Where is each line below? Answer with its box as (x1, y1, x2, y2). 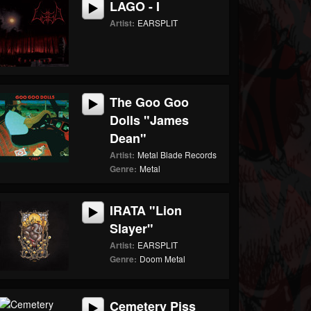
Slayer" (110, 219, 154, 237)
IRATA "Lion (110, 201, 183, 219)
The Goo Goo (110, 93, 190, 111)
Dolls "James (110, 111, 190, 129)
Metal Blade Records (137, 149, 217, 160)
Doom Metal (140, 253, 186, 264)
